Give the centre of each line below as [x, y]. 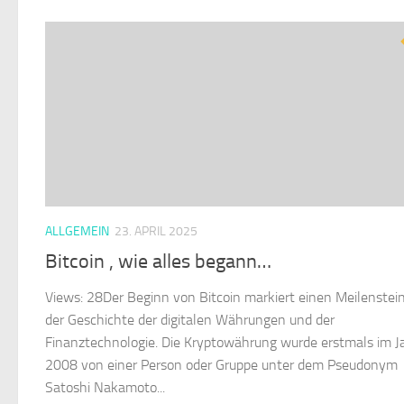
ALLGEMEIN [77, 232]
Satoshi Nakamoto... [105, 387]
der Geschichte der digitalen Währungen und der [190, 319]
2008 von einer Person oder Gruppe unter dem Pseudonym [221, 364]
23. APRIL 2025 [156, 232]
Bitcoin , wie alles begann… [158, 261]
